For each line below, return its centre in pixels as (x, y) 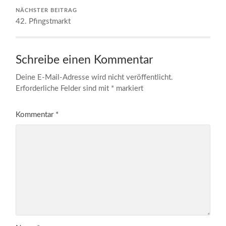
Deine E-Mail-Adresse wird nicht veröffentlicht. (95, 77)
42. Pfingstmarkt (43, 21)
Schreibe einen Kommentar (84, 60)
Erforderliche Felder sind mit (64, 88)
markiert (129, 88)
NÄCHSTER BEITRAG (47, 10)
